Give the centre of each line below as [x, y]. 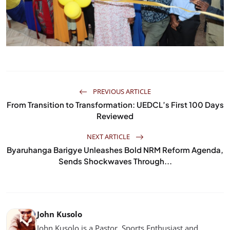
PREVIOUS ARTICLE [121, 91]
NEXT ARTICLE [109, 136]
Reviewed [115, 116]
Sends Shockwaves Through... [115, 161]
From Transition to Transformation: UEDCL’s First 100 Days [115, 104]
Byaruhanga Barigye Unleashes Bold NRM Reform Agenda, [115, 149]
